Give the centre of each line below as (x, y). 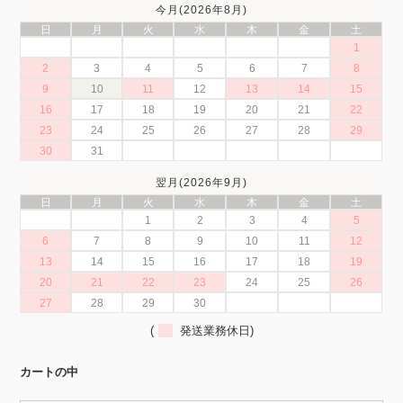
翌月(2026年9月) (201, 183)
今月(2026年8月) (201, 10)
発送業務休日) (213, 331)
